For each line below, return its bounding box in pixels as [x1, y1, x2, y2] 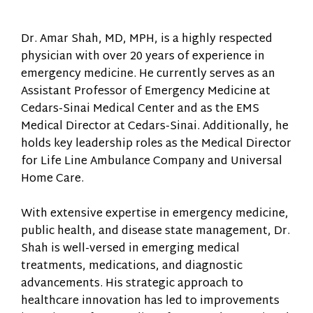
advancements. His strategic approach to [21, 274, 243, 295]
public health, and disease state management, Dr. [21, 221, 290, 242]
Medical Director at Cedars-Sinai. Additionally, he [21, 117, 289, 138]
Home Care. [21, 169, 84, 190]
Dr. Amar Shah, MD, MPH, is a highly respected [21, 29, 272, 50]
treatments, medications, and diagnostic [21, 256, 242, 277]
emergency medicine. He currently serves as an [21, 64, 275, 85]
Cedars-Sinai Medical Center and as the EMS [21, 99, 259, 120]
